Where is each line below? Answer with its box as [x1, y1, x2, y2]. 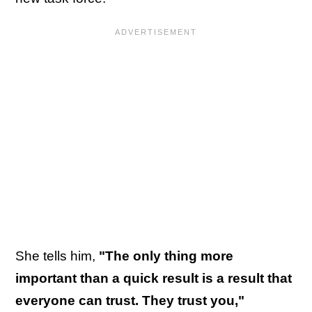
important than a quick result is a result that [15, 271, 292, 286]
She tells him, [15, 249, 99, 264]
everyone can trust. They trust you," [15, 293, 244, 309]
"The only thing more [99, 249, 233, 264]
